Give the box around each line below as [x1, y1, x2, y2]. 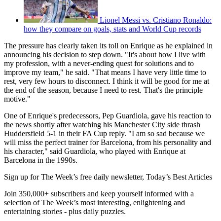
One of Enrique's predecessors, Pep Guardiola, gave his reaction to [4, 111, 211, 120]
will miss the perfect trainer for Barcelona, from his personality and [4, 138, 211, 147]
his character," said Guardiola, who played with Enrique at [4, 147, 185, 156]
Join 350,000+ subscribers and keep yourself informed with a [4, 189, 194, 198]
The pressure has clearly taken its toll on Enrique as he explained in [4, 41, 213, 50]
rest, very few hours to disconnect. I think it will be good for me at [4, 77, 209, 86]
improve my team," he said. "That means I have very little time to [4, 68, 206, 77]
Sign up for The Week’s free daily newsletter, [4, 173, 146, 182]
